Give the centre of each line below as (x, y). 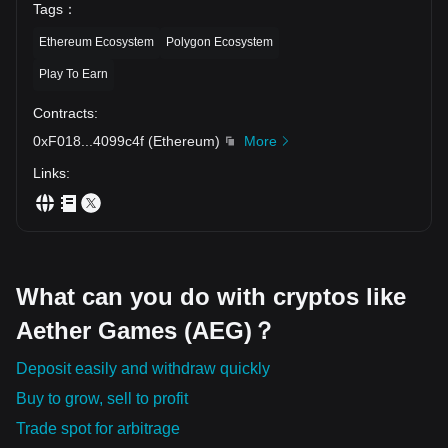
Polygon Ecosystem (219, 41)
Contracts (63, 112)
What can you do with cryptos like (211, 296)
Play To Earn (73, 73)
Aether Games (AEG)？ (146, 330)
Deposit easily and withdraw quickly (143, 368)
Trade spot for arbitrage (98, 428)
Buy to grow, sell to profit (102, 398)
